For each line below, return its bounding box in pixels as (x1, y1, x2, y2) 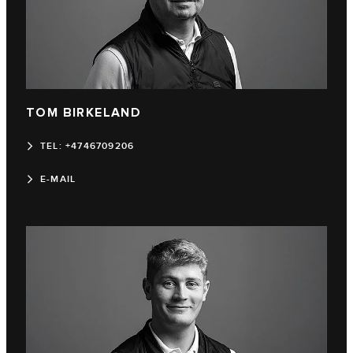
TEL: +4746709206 (40, 139, 135, 152)
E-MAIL (40, 173, 76, 185)
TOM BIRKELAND (26, 105, 142, 121)
